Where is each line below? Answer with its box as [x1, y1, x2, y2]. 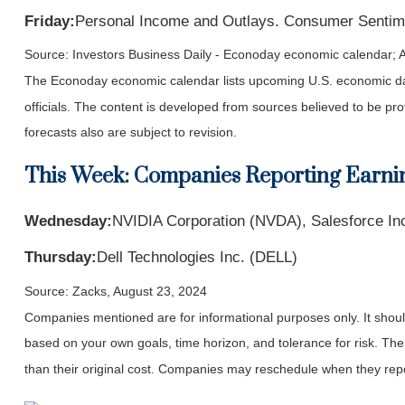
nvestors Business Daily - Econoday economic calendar [75, 47, 392, 62]
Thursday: [24, 249, 97, 267]
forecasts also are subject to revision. [24, 125, 237, 140]
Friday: [24, 12, 75, 30]
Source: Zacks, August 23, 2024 [24, 284, 207, 299]
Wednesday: [24, 212, 112, 231]
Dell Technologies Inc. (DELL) [96, 249, 297, 267]
